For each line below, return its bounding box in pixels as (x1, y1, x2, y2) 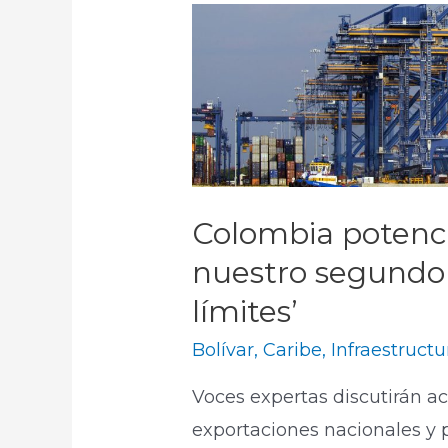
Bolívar (192, 339, 255, 362)
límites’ (192, 293, 299, 331)
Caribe (263, 339, 323, 362)
